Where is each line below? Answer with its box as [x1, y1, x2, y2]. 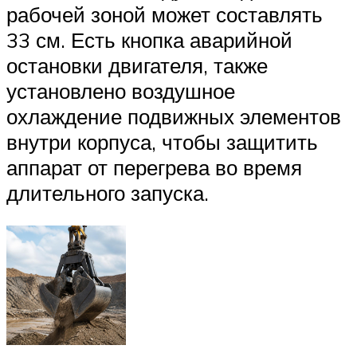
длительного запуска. [6, 179, 209, 206]
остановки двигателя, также [6, 52, 268, 78]
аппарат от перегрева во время [6, 154, 302, 180]
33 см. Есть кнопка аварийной [6, 26, 292, 53]
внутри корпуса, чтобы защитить [6, 128, 318, 155]
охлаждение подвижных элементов [6, 103, 341, 129]
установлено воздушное [6, 77, 235, 104]
